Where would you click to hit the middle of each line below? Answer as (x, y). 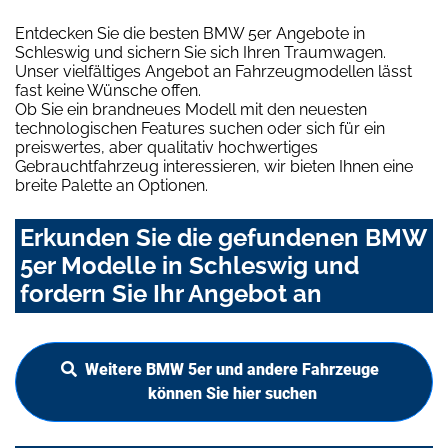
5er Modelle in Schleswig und (189, 265)
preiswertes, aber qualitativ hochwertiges (166, 147)
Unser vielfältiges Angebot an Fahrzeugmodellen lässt (213, 71)
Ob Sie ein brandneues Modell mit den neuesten (191, 109)
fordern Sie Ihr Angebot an (171, 293)
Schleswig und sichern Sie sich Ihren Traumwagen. (200, 52)
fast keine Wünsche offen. (108, 90)
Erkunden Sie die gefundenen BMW (223, 237)
